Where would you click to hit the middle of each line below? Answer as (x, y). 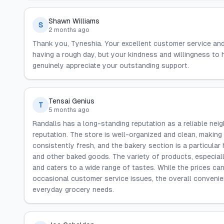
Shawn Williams (74, 21)
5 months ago (69, 110)
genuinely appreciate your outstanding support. (111, 65)
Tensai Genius (71, 101)
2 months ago (69, 30)
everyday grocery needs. (73, 189)
